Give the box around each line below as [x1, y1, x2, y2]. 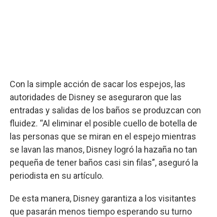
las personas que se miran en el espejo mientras [10, 131, 196, 141]
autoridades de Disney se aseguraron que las [10, 92, 182, 102]
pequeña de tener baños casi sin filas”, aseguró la [10, 157, 198, 168]
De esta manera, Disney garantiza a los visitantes [10, 193, 196, 203]
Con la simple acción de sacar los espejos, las [10, 78, 186, 89]
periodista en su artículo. [10, 170, 104, 181]
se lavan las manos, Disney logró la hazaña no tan [10, 144, 197, 155]
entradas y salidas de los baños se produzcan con [10, 105, 201, 115]
